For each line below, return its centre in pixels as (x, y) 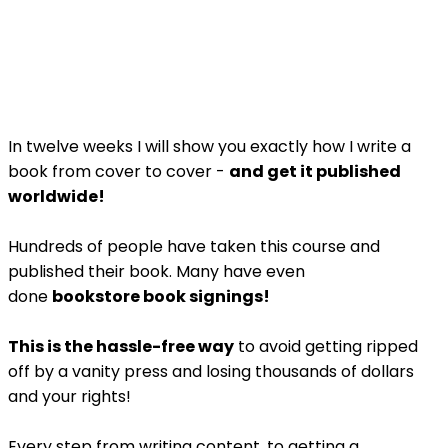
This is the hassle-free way (121, 346)
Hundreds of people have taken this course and (194, 246)
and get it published (315, 171)
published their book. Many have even (156, 271)
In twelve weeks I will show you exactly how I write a (209, 146)
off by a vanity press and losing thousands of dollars (211, 371)
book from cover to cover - (118, 171)
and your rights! (69, 396)
